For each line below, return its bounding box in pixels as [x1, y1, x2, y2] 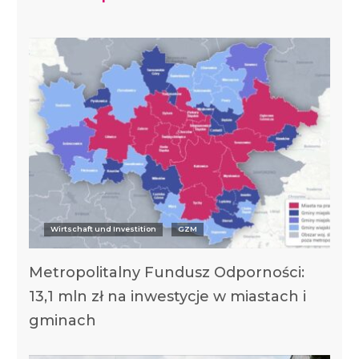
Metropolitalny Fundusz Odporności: [28, 263, 305, 281]
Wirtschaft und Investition [50, 224, 156, 233]
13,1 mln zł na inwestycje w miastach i [28, 287, 306, 305]
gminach [28, 311, 96, 329]
